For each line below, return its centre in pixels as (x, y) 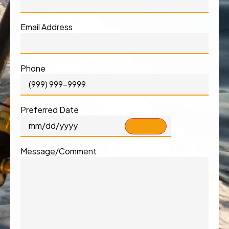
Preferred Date (50, 110)
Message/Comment (59, 151)
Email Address (47, 27)
